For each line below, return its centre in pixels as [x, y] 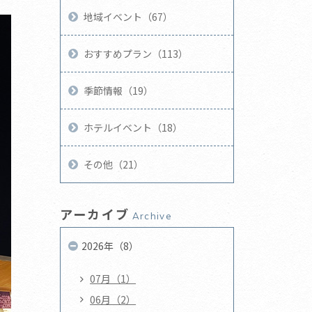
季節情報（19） [119, 90]
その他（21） [114, 164]
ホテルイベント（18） [133, 127]
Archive [152, 216]
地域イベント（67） [128, 16]
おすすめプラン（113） [136, 53]
